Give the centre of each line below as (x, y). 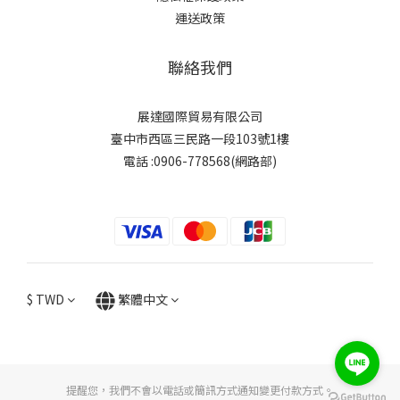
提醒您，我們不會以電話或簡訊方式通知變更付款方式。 (200, 390)
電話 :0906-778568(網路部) (200, 161)
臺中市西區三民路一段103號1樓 (200, 138)
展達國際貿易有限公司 (200, 116)
